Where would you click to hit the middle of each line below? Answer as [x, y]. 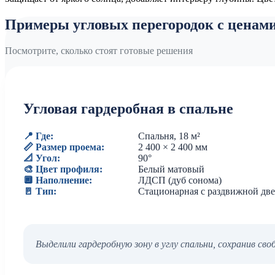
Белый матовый [171, 169]
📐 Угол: [42, 158]
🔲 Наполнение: [58, 180]
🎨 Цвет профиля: [63, 169]
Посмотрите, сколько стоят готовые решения [99, 51]
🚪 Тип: [40, 192]
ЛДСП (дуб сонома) [180, 180]
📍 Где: [38, 136]
